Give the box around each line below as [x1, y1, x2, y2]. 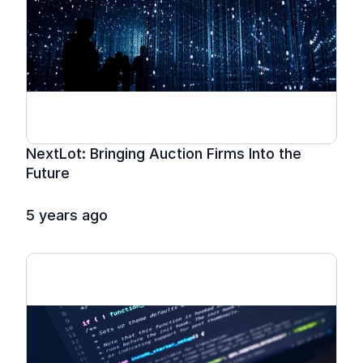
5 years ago [26, 207, 108, 224]
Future [26, 164, 70, 181]
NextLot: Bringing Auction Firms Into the [26, 145, 301, 162]
